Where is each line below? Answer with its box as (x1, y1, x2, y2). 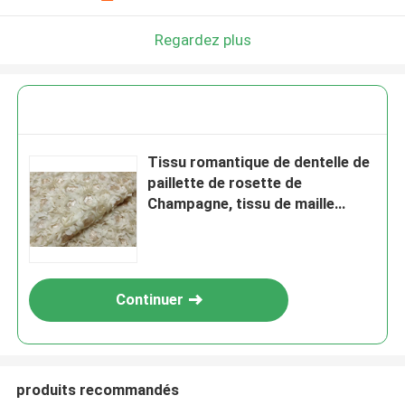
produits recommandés (15, 380, 179, 399)
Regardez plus (154, 30, 251, 49)
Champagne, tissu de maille (147, 194, 335, 213)
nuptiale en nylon (147, 215, 263, 234)
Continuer (115, 290, 184, 309)
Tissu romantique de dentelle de (147, 153, 371, 172)
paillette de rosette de (147, 174, 303, 193)
